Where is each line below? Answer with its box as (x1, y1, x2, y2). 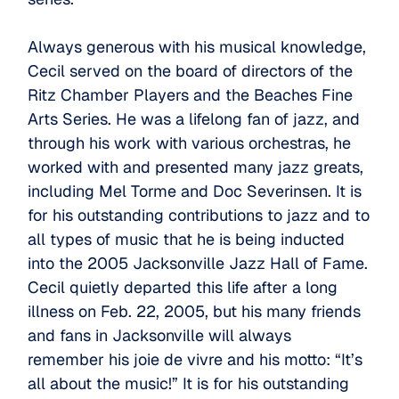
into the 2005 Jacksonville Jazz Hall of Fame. (28, 253, 369, 274)
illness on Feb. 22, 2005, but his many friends (28, 301, 362, 322)
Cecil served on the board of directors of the (28, 61, 354, 82)
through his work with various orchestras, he (28, 133, 352, 154)
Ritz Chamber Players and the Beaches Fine (28, 85, 354, 106)
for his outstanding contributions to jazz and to (28, 205, 370, 226)
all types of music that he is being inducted (28, 229, 346, 250)
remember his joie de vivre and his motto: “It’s (28, 349, 363, 370)
